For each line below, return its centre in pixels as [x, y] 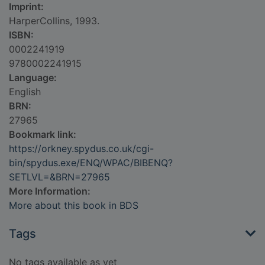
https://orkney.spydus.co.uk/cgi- [81, 149]
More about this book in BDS [74, 206]
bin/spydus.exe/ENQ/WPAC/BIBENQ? [91, 163]
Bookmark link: [43, 135]
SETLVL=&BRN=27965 [59, 177]
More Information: [50, 191]
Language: [33, 78]
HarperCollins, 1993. [54, 21]
